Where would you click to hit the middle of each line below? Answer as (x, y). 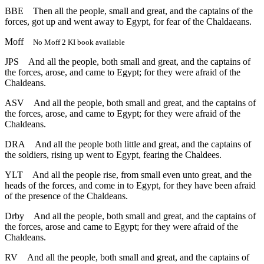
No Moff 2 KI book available (79, 42)
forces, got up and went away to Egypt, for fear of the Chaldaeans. (128, 22)
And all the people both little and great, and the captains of (143, 144)
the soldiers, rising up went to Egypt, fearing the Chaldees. (113, 155)
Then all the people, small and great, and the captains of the (143, 11)
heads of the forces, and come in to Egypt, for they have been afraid (130, 186)
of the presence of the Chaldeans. (66, 196)
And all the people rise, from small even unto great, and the (142, 175)
